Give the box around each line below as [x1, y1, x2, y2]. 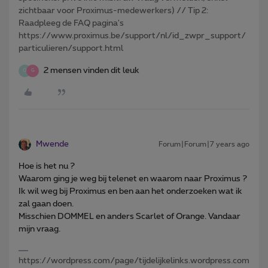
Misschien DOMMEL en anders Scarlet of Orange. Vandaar [19, 212, 240, 221]
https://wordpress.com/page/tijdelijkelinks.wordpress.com [19, 256, 249, 265]
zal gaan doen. [19, 199, 74, 208]
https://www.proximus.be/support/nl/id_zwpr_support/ [19, 31, 246, 40]
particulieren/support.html [19, 44, 123, 53]
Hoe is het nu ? [19, 162, 75, 170]
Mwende [36, 139, 69, 148]
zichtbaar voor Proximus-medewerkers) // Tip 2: [19, 6, 208, 15]
